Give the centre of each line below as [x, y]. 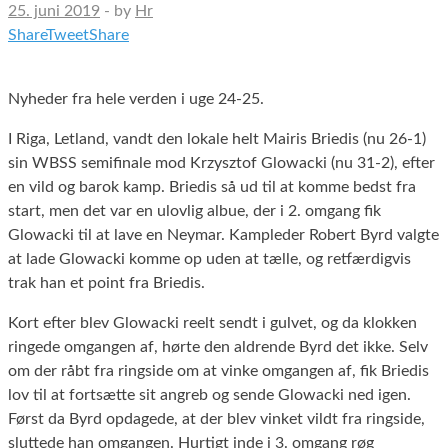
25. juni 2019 [54, 10]
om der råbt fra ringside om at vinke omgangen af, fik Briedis [218, 370]
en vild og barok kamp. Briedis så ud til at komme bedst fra [212, 186]
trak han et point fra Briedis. [106, 282]
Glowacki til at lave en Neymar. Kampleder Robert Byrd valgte [223, 234]
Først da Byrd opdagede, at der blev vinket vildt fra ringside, [216, 418]
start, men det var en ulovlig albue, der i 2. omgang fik [194, 210]
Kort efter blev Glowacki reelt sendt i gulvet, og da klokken [212, 322]
